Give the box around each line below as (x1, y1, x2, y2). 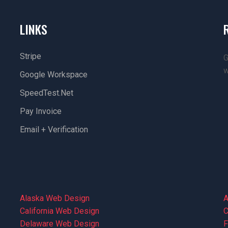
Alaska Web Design (20, 193, 90, 203)
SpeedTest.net (20, 88, 74, 98)
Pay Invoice (20, 106, 62, 116)
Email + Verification (20, 125, 89, 134)
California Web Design (20, 206, 100, 216)
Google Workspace (20, 70, 88, 79)
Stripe (20, 51, 42, 61)
